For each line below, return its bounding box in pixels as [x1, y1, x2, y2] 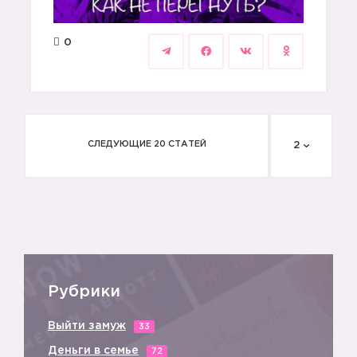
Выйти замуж [48, 321, 126, 331]
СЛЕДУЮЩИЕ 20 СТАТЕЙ [87, 140, 206, 148]
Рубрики [48, 284, 120, 299]
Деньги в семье [48, 346, 139, 355]
